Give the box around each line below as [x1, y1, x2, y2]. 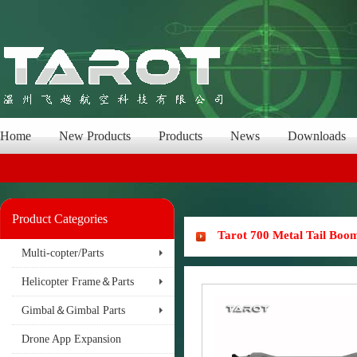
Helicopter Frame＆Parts [22, 276, 134, 288]
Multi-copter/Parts [22, 247, 104, 259]
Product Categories [12, 212, 108, 226]
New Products [59, 129, 131, 143]
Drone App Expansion [22, 333, 121, 345]
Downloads [288, 129, 346, 143]
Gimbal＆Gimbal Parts [22, 304, 125, 316]
